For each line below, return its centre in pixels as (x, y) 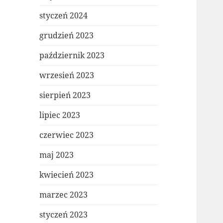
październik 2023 (72, 56)
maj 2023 (57, 155)
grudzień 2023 (67, 36)
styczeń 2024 (64, 16)
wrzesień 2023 (67, 75)
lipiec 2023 (60, 115)
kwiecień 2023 (67, 175)
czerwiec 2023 (67, 135)
